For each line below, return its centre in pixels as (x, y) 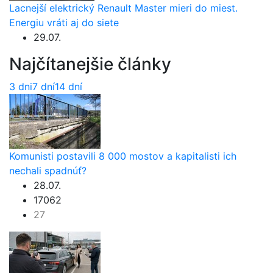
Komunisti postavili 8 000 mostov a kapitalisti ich (123, 156)
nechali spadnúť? (48, 170)
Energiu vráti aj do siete (64, 22)
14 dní (69, 86)
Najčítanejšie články (90, 64)
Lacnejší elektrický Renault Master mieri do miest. (123, 8)
